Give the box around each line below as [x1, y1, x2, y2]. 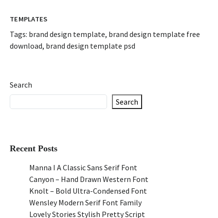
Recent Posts [10, 144, 57, 153]
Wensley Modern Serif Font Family [29, 198, 142, 207]
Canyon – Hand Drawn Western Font [29, 174, 148, 184]
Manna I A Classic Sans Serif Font [29, 163, 137, 172]
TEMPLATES [10, 15, 48, 23]
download [10, 41, 42, 51]
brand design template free [109, 29, 200, 39]
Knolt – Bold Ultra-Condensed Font [29, 186, 147, 196]
